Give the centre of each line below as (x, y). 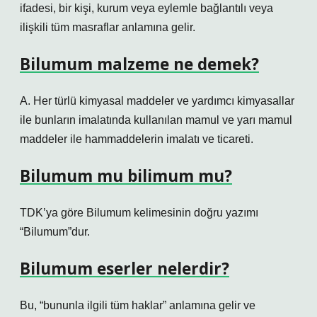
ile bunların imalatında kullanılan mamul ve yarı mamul (156, 120)
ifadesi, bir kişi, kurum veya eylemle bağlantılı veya (146, 8)
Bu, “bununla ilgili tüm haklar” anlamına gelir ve (138, 305)
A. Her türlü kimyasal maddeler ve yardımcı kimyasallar (157, 101)
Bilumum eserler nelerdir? (125, 269)
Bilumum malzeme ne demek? (139, 64)
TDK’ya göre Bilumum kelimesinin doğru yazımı (139, 213)
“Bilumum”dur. (55, 232)
